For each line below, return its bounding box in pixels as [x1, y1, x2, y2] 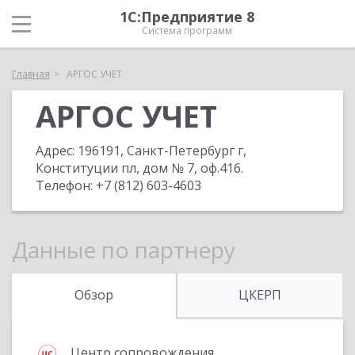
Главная [12, 67, 50, 81]
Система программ [142, 24, 232, 37]
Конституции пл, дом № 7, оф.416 [36, 159, 241, 177]
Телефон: [36, 177, 96, 194]
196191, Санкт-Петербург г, [78, 142, 246, 159]
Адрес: [36, 142, 78, 159]
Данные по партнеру [12, 235, 235, 265]
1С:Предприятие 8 [120, 7, 254, 26]
